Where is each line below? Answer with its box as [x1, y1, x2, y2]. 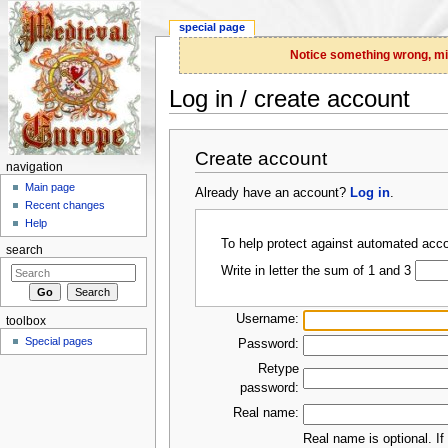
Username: [236, 312, 300, 327]
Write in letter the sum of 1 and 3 [221, 263, 412, 278]
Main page [25, 181, 76, 194]
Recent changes [25, 199, 106, 212]
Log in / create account [168, 85, 410, 113]
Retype [258, 362, 300, 377]
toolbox [5, 314, 46, 327]
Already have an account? [195, 186, 351, 201]
